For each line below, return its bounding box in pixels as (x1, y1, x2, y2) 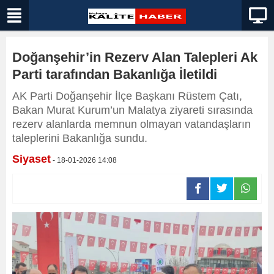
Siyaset (12, 153, 51, 165)
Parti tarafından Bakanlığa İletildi (12, 67, 217, 82)
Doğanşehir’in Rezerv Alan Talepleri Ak (12, 50, 257, 65)
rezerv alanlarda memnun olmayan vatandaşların (12, 118, 251, 130)
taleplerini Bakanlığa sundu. (12, 132, 147, 144)
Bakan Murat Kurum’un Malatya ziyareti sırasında (12, 104, 253, 116)
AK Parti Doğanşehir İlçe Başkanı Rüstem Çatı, (12, 90, 242, 102)
